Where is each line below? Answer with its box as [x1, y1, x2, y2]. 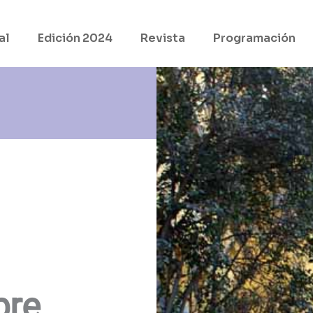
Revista [140, 31, 185, 45]
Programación [212, 31, 296, 45]
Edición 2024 [37, 31, 112, 45]
